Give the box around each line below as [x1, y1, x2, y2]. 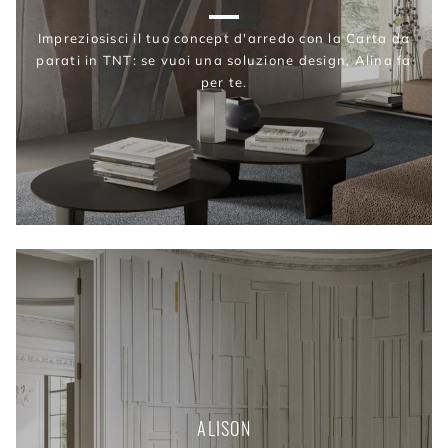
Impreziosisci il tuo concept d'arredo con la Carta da [37, 29, 411, 46]
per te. [200, 73, 248, 90]
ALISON [197, 415, 251, 442]
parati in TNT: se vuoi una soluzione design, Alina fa [36, 51, 412, 68]
